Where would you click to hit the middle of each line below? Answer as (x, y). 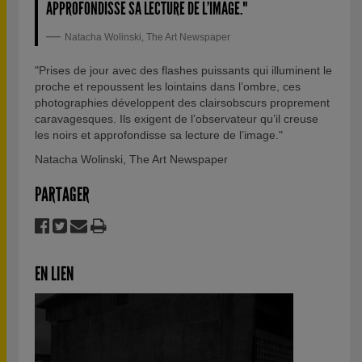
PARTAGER (62, 195)
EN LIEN (54, 274)
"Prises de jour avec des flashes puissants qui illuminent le (183, 70)
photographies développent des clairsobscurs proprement (182, 103)
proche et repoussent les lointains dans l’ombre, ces (168, 86)
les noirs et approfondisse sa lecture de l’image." (159, 135)
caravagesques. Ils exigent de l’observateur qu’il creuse (177, 119)
